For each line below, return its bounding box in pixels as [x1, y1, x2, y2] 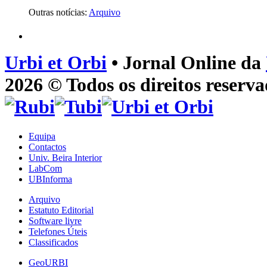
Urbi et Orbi [5, 52, 107, 74]
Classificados [29, 237, 78, 247]
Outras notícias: [29, 7, 89, 17]
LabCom [29, 163, 62, 173]
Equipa [29, 131, 55, 141]
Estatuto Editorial [29, 204, 94, 215]
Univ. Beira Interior [29, 152, 102, 163]
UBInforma [29, 173, 72, 184]
